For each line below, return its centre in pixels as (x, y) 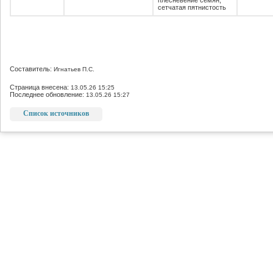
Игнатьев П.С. (74, 69)
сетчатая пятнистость (192, 7)
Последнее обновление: (48, 94)
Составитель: (32, 69)
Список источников (56, 113)
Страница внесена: (40, 87)
